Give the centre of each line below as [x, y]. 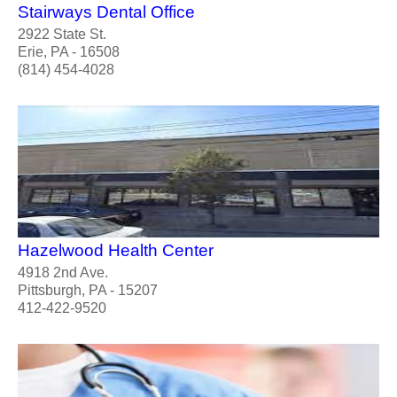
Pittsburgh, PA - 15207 [88, 291]
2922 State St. [62, 34]
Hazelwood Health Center [116, 251]
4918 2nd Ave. [63, 273]
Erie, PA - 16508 [69, 51]
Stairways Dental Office [106, 12]
